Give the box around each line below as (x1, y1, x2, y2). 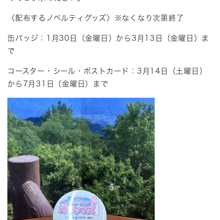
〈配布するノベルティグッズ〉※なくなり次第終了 (7, 14, 184, 22)
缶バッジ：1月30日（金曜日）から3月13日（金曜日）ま (7, 34, 209, 42)
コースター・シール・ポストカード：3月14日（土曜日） (7, 67, 207, 75)
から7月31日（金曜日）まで (7, 80, 109, 88)
